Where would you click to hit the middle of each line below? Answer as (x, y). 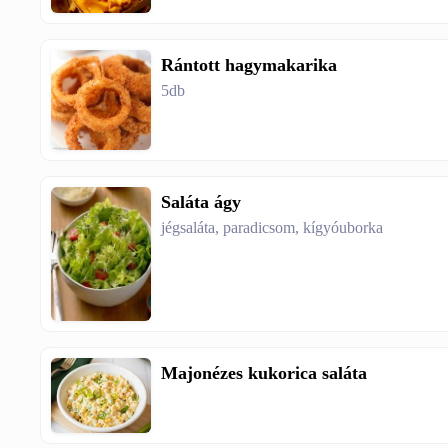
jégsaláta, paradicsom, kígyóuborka (272, 228)
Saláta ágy (201, 202)
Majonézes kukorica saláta (264, 373)
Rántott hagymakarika (249, 65)
